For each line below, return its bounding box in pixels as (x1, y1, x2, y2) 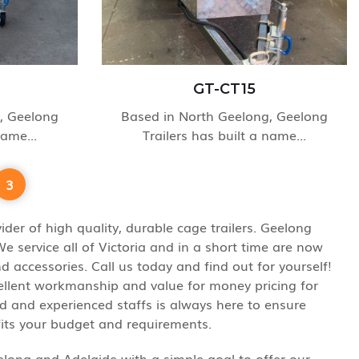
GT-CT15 (193, 80, 256, 98)
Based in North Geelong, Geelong (121, 106, 328, 125)
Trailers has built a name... (143, 125, 306, 144)
